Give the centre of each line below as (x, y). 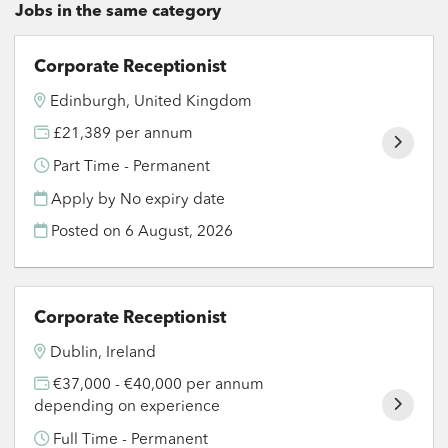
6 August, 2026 (179, 232)
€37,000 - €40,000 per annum (157, 385)
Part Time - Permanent (130, 166)
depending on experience (127, 407)
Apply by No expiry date (136, 199)
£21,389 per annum (121, 134)
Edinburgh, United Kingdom (151, 101)
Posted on (86, 232)
